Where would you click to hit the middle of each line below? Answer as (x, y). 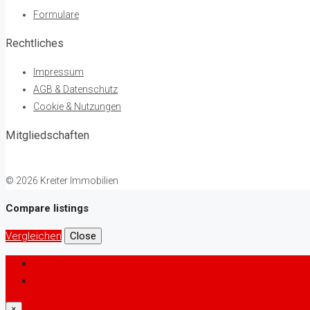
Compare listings (47, 209)
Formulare (56, 14)
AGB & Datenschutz (75, 89)
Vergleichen (34, 236)
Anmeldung (60, 264)
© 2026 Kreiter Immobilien (62, 181)
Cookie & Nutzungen (77, 106)
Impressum (58, 72)
